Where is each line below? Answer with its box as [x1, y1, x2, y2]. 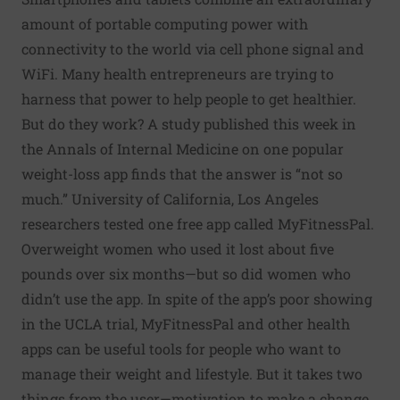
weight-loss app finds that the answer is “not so [21, 164, 343, 183]
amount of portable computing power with [21, 14, 308, 33]
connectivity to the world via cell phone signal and [21, 39, 364, 58]
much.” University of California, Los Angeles [21, 189, 319, 208]
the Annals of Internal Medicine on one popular [21, 139, 344, 158]
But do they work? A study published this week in [21, 114, 356, 133]
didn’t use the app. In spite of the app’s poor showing [21, 289, 372, 308]
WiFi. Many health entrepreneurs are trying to [21, 64, 334, 83]
